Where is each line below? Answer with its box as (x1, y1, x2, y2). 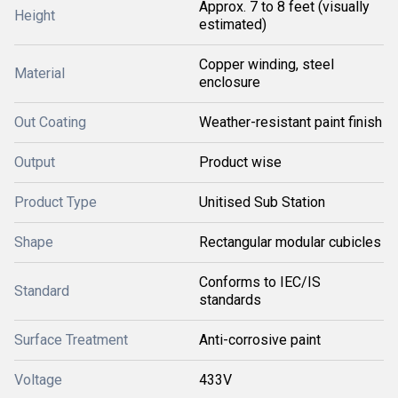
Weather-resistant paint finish (199, 114, 382, 131)
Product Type (14, 194, 97, 211)
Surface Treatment (14, 331, 128, 348)
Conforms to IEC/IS (199, 274, 321, 291)
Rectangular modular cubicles (199, 234, 381, 251)
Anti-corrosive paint (199, 331, 321, 348)
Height (14, 7, 55, 24)
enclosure (199, 74, 260, 91)
